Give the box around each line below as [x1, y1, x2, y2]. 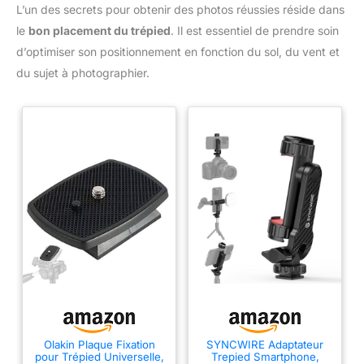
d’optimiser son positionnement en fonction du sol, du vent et [16, 45, 340, 59]
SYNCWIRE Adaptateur [206, 337, 323, 351]
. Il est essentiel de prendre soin [171, 24, 339, 38]
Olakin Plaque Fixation [43, 337, 155, 351]
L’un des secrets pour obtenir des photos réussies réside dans [16, 2, 344, 17]
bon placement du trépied [28, 24, 171, 38]
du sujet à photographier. [16, 66, 149, 80]
